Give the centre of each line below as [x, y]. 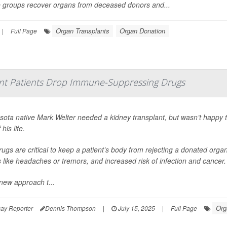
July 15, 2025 [136, 208]
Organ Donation [142, 31]
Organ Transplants [83, 31]
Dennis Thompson [70, 208]
